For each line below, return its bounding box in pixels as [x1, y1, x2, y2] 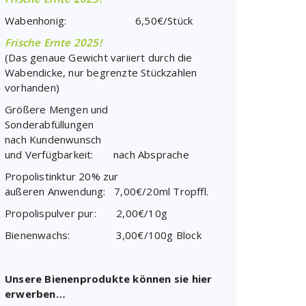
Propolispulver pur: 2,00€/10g [5, 206, 167, 220]
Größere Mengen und [5, 102, 109, 116]
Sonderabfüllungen [5, 117, 94, 131]
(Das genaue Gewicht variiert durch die [5, 51, 193, 64]
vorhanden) [5, 81, 59, 94]
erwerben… [5, 287, 66, 301]
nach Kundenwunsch [5, 133, 102, 146]
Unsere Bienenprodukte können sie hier [5, 272, 212, 286]
